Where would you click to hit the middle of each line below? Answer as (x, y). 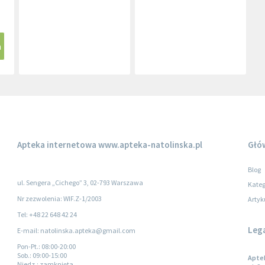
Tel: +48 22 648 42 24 (47, 214)
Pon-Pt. (28, 246)
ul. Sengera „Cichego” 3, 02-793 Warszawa (80, 182)
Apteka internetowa (57, 145)
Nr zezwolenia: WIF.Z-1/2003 (59, 198)
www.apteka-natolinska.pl (149, 145)
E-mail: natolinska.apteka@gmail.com (76, 230)
